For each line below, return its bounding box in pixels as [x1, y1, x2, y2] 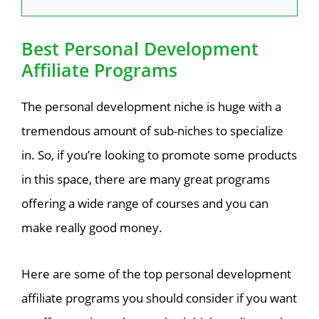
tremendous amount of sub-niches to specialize [21, 122, 283, 140]
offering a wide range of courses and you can [21, 195, 268, 212]
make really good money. [21, 219, 162, 236]
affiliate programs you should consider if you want [21, 289, 297, 306]
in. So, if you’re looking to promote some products [21, 147, 297, 164]
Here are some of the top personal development [21, 265, 291, 282]
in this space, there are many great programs [21, 171, 270, 188]
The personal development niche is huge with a [21, 98, 281, 115]
